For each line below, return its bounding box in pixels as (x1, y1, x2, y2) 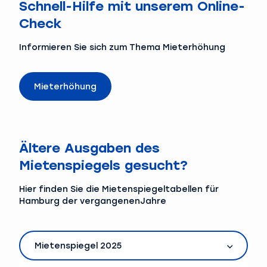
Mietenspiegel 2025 (34, 240, 122, 252)
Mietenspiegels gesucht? (19, 156, 188, 174)
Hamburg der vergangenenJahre (19, 195, 166, 207)
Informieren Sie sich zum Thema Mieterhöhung (19, 41, 225, 53)
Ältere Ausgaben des (19, 139, 160, 157)
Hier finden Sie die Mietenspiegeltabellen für (19, 183, 219, 195)
